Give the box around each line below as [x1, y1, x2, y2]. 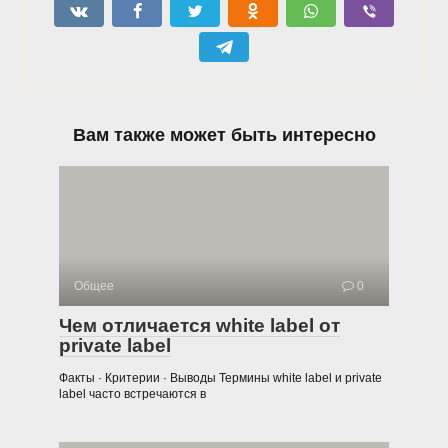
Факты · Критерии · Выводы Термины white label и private [59, 370, 382, 385]
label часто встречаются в [59, 386, 206, 401]
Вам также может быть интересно [72, 124, 376, 145]
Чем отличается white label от [59, 314, 340, 336]
